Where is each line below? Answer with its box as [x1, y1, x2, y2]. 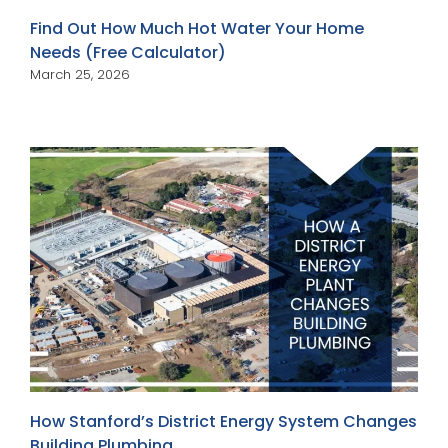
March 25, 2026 [29, 65, 130, 85]
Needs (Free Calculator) [29, 41, 226, 65]
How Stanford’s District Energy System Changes [29, 409, 417, 433]
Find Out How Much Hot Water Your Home [29, 17, 364, 41]
